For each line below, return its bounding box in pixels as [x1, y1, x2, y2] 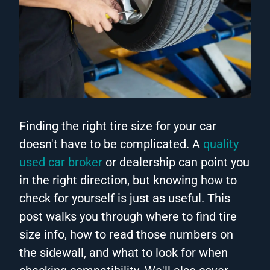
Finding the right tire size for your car [19, 118, 216, 133]
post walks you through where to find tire [19, 209, 237, 224]
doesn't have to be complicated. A [19, 136, 203, 151]
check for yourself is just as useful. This [19, 190, 230, 206]
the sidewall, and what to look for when [19, 245, 228, 260]
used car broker [19, 154, 102, 169]
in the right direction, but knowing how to [19, 172, 237, 187]
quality [203, 136, 239, 151]
